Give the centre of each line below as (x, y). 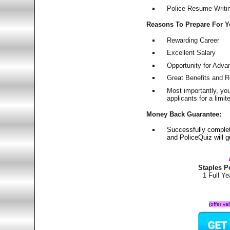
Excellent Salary (191, 53)
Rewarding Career (193, 40)
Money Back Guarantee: (184, 114)
